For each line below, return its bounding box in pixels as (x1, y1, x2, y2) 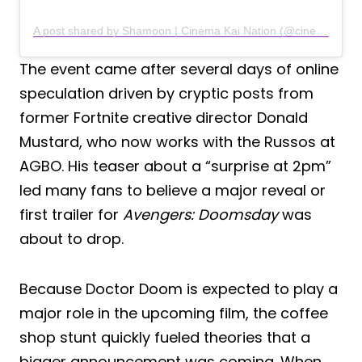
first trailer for (19, 204, 123, 225)
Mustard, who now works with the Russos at (19, 131, 335, 152)
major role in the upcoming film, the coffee (19, 302, 328, 323)
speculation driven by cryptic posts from (19, 82, 314, 103)
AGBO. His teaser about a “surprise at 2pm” (19, 155, 331, 176)
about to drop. (19, 228, 124, 249)
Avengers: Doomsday (123, 204, 278, 225)
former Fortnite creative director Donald (19, 107, 308, 128)
